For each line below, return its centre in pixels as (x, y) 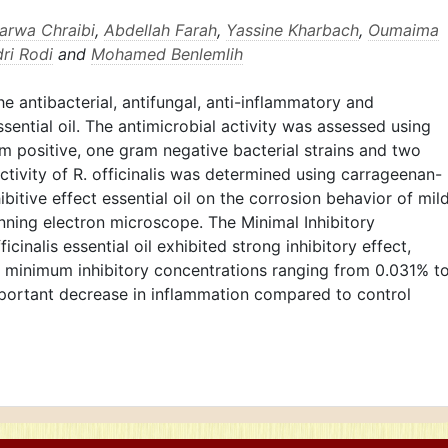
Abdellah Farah (160, 30)
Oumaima (403, 30)
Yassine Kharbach (292, 30)
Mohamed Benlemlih (167, 54)
